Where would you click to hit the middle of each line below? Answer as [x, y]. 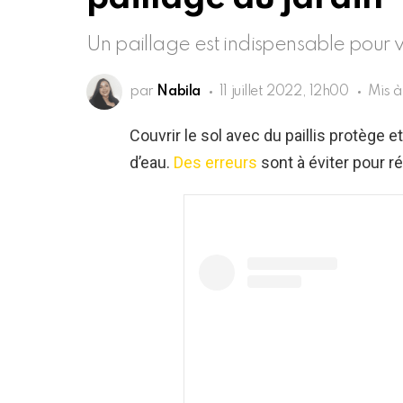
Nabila [179, 92]
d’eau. [152, 163]
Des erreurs [215, 163]
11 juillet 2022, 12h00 [284, 92]
